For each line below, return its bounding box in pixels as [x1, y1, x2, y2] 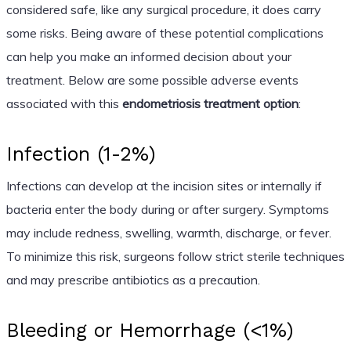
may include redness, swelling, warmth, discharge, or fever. [5, 224, 331, 241]
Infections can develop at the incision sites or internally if [5, 177, 322, 194]
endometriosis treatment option [121, 95, 299, 111]
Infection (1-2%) [5, 142, 156, 165]
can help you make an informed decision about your [5, 48, 291, 64]
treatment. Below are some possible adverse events [5, 71, 299, 88]
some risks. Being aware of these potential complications [5, 24, 324, 41]
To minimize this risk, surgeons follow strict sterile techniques [5, 248, 345, 264]
